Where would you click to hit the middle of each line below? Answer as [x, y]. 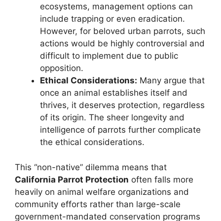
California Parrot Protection [72, 179]
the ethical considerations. [92, 142]
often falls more [161, 179]
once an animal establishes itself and [114, 93]
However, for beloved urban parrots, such [123, 31]
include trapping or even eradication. [112, 19]
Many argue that [171, 81]
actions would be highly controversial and [122, 44]
